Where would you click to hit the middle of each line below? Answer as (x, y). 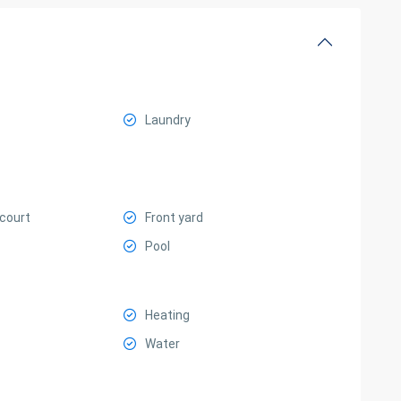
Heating (168, 315)
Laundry (168, 120)
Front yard (175, 218)
